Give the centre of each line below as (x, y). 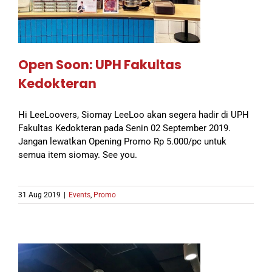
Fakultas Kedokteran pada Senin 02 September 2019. (124, 128)
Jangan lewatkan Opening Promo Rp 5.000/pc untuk (122, 141)
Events (80, 195)
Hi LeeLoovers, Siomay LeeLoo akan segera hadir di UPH (134, 114)
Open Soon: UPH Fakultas (100, 64)
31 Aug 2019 (39, 195)
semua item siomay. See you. (78, 155)
